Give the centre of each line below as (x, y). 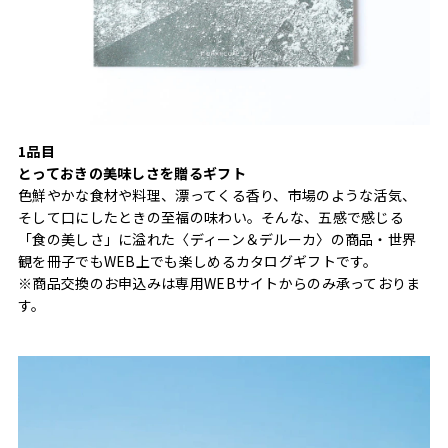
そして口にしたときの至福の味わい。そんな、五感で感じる (211, 216)
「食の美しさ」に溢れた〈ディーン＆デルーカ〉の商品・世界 (217, 238)
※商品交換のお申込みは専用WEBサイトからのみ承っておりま (219, 282)
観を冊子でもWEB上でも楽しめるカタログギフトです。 (198, 260)
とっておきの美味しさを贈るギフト (132, 172)
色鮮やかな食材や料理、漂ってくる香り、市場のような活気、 (217, 194)
